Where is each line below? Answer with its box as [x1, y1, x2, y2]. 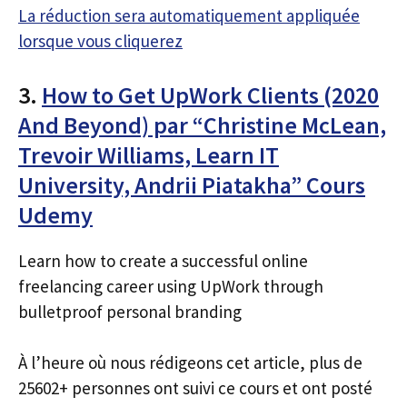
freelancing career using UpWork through [18, 274, 323, 297]
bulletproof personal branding [18, 300, 242, 323]
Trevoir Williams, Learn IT [18, 139, 279, 170]
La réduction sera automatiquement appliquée [18, 5, 360, 26]
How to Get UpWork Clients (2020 [42, 79, 379, 110]
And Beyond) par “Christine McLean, [18, 109, 386, 140]
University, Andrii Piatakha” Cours [18, 169, 365, 200]
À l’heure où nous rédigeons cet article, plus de [18, 352, 362, 373]
